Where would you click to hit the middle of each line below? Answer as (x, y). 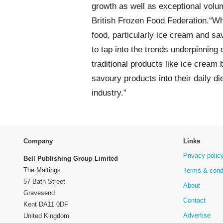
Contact (194, 200)
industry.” (109, 93)
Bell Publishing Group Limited (71, 158)
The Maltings (42, 170)
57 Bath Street (44, 181)
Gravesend (39, 193)
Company (38, 141)
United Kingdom (46, 216)
